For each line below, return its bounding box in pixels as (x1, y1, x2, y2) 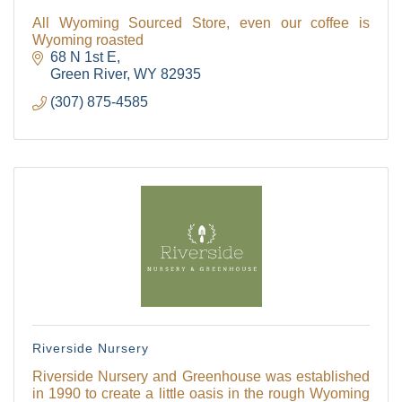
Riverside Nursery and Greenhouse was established (32, 369, 370, 385)
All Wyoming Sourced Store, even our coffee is (32, 15, 370, 31)
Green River (50, 66, 127, 83)
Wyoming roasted (32, 32, 144, 48)
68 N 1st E (50, 49, 117, 66)
